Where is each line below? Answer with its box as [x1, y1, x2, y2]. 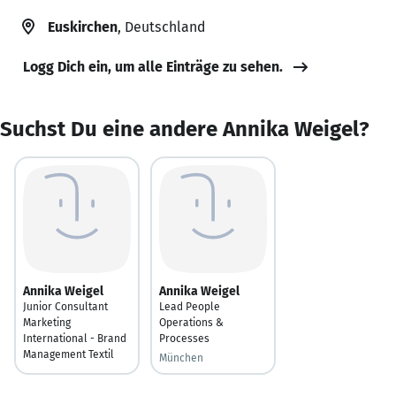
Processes [159, 331, 209, 345]
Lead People [159, 300, 220, 313]
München [159, 351, 203, 364]
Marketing [23, 316, 71, 329]
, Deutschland [118, 18, 205, 35]
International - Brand [23, 331, 126, 345]
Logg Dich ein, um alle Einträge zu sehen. [23, 57, 283, 75]
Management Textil [23, 347, 114, 361]
